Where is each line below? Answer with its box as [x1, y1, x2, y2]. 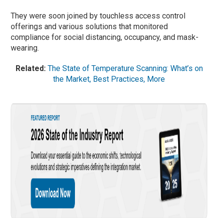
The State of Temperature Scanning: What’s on [47, 63, 203, 73]
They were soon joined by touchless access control [11, 11, 186, 20]
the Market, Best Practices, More [53, 74, 165, 84]
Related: [15, 63, 48, 73]
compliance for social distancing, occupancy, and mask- [11, 32, 199, 42]
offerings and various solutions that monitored [11, 21, 168, 31]
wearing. [11, 43, 39, 53]
